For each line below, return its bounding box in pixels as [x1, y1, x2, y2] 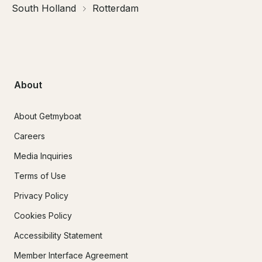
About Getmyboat [14, 111, 81, 121]
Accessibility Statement [14, 230, 102, 240]
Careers [14, 130, 45, 141]
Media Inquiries [14, 150, 73, 161]
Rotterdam [92, 2, 139, 15]
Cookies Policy [14, 210, 72, 220]
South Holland [12, 2, 76, 15]
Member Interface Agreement [14, 250, 128, 260]
